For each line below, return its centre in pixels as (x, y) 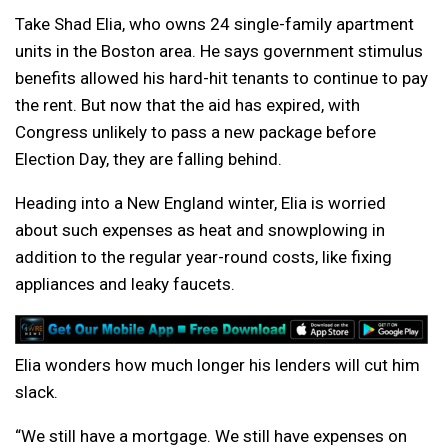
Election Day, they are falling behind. (148, 159)
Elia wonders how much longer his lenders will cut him (217, 364)
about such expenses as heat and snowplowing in (200, 230)
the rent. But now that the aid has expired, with (187, 105)
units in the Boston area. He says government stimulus (219, 51)
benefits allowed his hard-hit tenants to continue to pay (221, 78)
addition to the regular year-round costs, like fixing (203, 257)
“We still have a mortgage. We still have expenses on (211, 435)
